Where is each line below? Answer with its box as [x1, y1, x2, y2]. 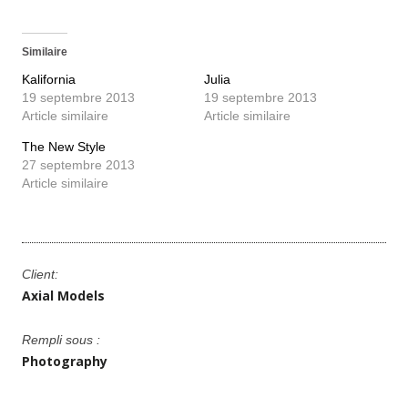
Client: [21, 266, 58, 281]
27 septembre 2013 [21, 157, 135, 172]
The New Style [21, 138, 106, 154]
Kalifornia [21, 71, 76, 87]
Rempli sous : [21, 331, 100, 347]
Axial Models [21, 286, 105, 304]
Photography [21, 352, 107, 370]
